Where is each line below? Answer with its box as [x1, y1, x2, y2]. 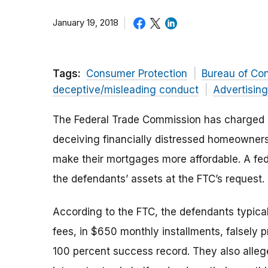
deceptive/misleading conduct [53, 84, 199, 96]
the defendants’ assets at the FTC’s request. [53, 173, 264, 185]
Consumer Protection [86, 68, 187, 80]
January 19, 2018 [53, 17, 118, 29]
